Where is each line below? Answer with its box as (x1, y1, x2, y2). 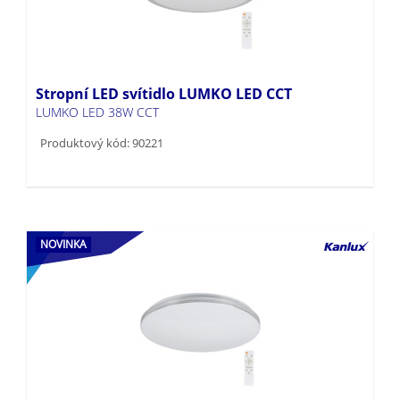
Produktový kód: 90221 (40, 105, 163, 122)
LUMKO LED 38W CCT (36, 74, 159, 92)
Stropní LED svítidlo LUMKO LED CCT (36, 54, 292, 75)
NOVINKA (40, 207, 87, 223)
